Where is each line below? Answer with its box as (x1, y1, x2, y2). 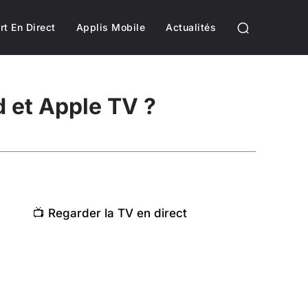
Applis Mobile (76, 21, 145, 33)
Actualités (166, 21, 216, 33)
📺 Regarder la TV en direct (33, 206, 187, 220)
